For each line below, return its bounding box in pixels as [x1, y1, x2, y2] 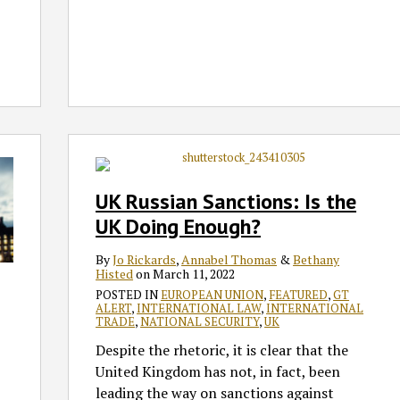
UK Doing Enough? [96, 212, 262, 240]
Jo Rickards [112, 250, 177, 268]
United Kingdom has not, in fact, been [96, 361, 341, 381]
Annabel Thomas [181, 250, 278, 268]
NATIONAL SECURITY [140, 312, 260, 329]
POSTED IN [96, 286, 162, 303]
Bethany [293, 250, 340, 268]
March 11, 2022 [153, 264, 236, 282]
